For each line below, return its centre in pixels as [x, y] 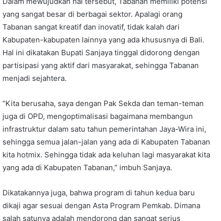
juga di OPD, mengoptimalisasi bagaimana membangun [98, 116]
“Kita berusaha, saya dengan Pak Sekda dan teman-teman [103, 103]
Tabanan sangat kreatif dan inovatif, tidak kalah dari [91, 27]
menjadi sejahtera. [35, 78]
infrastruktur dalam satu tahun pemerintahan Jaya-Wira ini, [104, 129]
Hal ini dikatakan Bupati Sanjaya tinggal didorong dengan [101, 52]
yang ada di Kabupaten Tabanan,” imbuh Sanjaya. [87, 167]
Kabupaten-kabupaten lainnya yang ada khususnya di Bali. [103, 39]
